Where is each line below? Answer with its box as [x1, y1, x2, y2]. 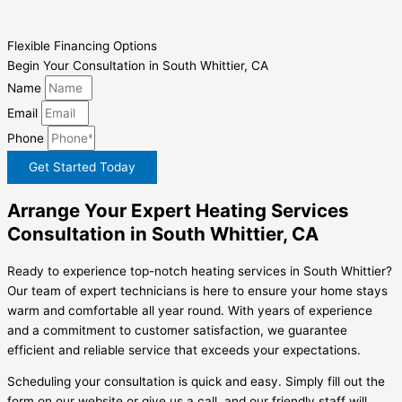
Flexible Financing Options [7, 38, 157, 53]
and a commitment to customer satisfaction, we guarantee [7, 322, 347, 337]
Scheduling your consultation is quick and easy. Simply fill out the [7, 374, 385, 389]
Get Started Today [29, 159, 135, 174]
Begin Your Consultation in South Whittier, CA [7, 57, 268, 73]
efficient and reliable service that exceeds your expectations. [7, 342, 361, 357]
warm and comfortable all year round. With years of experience [7, 302, 372, 318]
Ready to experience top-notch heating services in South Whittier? [7, 263, 392, 278]
